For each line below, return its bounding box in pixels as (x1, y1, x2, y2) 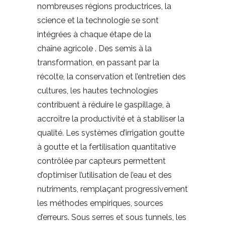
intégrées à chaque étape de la (37, 30, 151, 40)
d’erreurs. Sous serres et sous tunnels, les (37, 212, 186, 222)
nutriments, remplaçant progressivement (37, 184, 188, 194)
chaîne (37, 44, 63, 54)
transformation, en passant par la (37, 58, 159, 68)
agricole (63, 44, 93, 54)
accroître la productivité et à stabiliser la (37, 114, 184, 124)
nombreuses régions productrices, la (37, 2, 171, 12)
